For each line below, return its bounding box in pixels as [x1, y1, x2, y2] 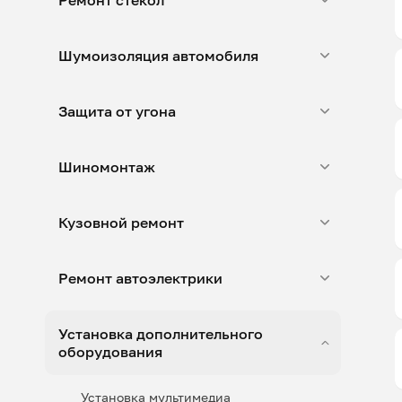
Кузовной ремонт [58, 214, 184, 232]
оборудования [58, 343, 162, 361]
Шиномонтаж [58, 158, 155, 176]
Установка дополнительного [58, 325, 263, 343]
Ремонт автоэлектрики [58, 269, 223, 287]
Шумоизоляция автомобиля [58, 47, 258, 65]
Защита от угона [58, 102, 176, 120]
